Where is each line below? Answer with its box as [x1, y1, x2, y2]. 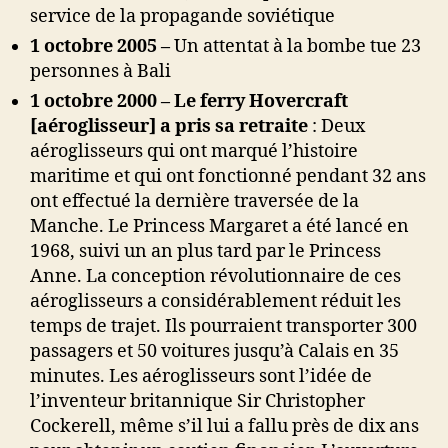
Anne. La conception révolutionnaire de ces [30, 265, 401, 289]
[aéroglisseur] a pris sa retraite [30, 115, 312, 139]
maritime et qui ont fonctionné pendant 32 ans [30, 165, 426, 189]
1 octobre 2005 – [30, 35, 174, 59]
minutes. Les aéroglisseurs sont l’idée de [30, 365, 372, 389]
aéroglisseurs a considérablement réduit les [30, 290, 401, 314]
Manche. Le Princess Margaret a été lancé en [30, 215, 409, 239]
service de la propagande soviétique [30, 5, 335, 29]
